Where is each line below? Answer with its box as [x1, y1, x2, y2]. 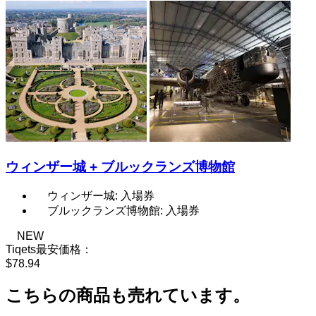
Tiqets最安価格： [6, 243, 92, 256]
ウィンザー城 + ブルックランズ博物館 [6, 159, 235, 174]
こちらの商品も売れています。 [6, 286, 250, 305]
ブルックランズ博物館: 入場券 [47, 205, 200, 217]
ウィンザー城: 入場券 [47, 190, 154, 202]
